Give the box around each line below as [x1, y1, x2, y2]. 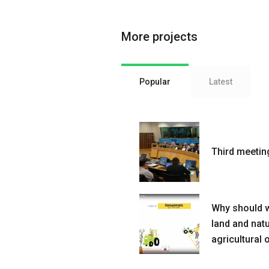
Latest [209, 76, 232, 86]
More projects [121, 29, 198, 44]
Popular [139, 76, 171, 86]
